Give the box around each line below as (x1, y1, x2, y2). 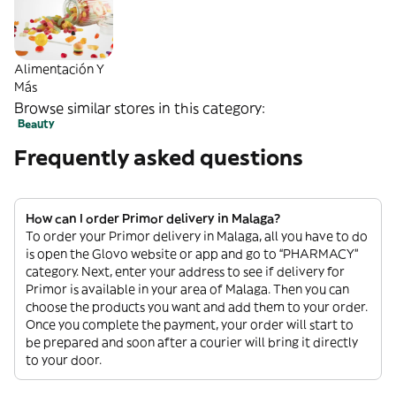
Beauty (18, 117, 55, 131)
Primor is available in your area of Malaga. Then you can (26, 281, 349, 298)
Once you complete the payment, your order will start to (26, 316, 354, 333)
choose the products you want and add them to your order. (26, 299, 368, 316)
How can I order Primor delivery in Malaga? (26, 210, 280, 227)
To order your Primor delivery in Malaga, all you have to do (26, 228, 368, 245)
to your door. (26, 352, 102, 369)
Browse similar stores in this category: (14, 99, 265, 118)
